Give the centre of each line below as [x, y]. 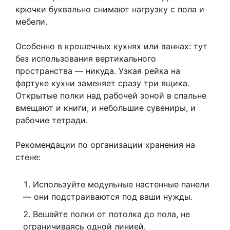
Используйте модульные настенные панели [121, 185]
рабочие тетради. [52, 120]
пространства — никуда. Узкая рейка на [98, 71]
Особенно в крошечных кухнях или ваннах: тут [111, 46]
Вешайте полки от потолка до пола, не [111, 214]
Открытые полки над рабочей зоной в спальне [111, 96]
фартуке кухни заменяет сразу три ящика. [102, 83]
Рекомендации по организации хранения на [105, 145]
